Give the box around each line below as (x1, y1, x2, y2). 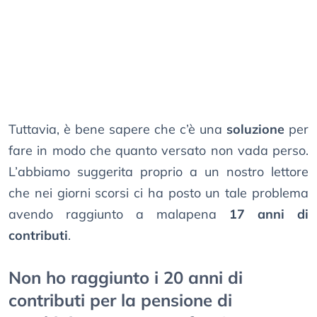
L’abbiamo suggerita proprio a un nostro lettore (8, 163, 309, 180)
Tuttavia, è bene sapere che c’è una (8, 121, 226, 138)
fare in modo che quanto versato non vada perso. (8, 142, 309, 159)
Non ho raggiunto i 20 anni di (8, 267, 243, 289)
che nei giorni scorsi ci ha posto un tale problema (8, 185, 309, 202)
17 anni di (229, 206, 309, 223)
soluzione (226, 121, 284, 138)
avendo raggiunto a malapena (8, 206, 229, 223)
